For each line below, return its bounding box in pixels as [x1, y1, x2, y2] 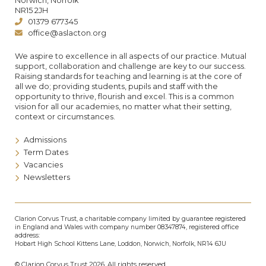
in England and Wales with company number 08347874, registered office [15, 223, 239, 231]
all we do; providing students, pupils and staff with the [15, 81, 218, 91]
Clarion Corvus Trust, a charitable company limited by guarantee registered [15, 214, 246, 223]
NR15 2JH [15, 5, 48, 15]
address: [15, 231, 40, 239]
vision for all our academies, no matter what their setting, [15, 102, 232, 111]
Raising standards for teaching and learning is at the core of [15, 71, 242, 81]
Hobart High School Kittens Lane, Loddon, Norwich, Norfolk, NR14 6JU [15, 239, 226, 248]
